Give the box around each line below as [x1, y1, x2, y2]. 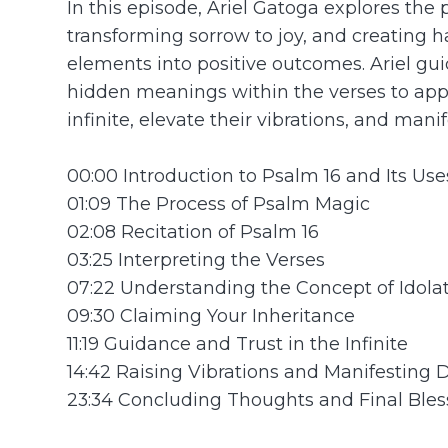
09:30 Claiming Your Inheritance [67, 304, 356, 326]
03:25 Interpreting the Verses [67, 248, 326, 270]
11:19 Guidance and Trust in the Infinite [67, 332, 409, 354]
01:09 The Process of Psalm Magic [67, 192, 371, 214]
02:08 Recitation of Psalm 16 [67, 220, 320, 242]
